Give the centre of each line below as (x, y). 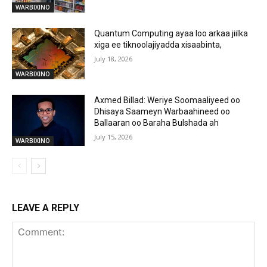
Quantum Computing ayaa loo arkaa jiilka (171, 34)
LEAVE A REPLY (46, 207)
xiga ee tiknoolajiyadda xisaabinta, (158, 45)
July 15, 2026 (114, 137)
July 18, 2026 (114, 59)
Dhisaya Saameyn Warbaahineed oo (162, 112)
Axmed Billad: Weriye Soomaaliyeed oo (167, 100)
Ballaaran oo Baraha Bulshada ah (157, 123)
